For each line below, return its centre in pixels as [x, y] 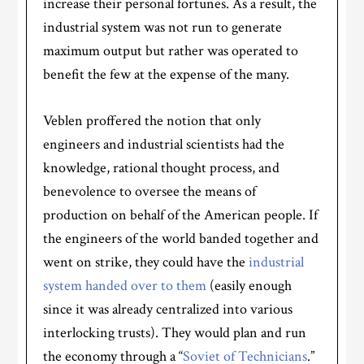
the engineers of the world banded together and [181, 239]
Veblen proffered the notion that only [152, 121]
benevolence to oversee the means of [150, 192]
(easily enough [249, 286]
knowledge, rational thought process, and [162, 168]
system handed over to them [125, 286]
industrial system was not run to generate [163, 28]
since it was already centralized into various [168, 310]
